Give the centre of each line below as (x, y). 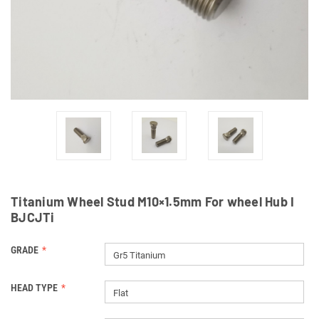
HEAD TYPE (34, 287)
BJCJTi (33, 217)
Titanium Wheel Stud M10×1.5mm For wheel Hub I (153, 201)
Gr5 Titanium (139, 255)
